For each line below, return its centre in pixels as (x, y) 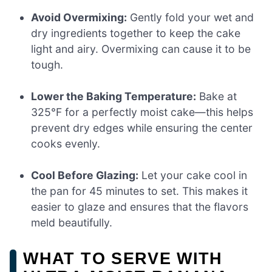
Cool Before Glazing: (85, 175)
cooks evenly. (66, 144)
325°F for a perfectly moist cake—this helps (142, 112)
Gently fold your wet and (191, 17)
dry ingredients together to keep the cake (136, 33)
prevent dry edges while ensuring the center (142, 128)
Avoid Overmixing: (79, 17)
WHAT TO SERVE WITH (123, 259)
